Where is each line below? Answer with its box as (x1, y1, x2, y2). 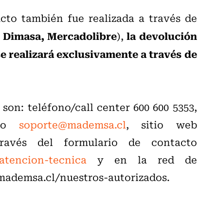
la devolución (127, 27, 197, 43)
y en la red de (87, 151, 197, 167)
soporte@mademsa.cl (18, 116, 126, 132)
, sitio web (126, 116, 197, 132)
